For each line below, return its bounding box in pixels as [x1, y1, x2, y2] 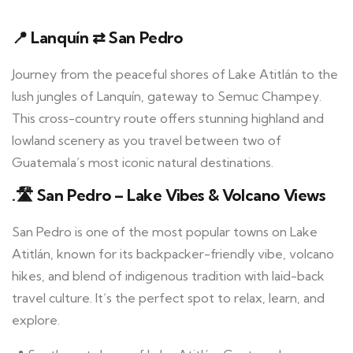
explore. [12, 312, 60, 329]
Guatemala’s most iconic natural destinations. [12, 154, 273, 171]
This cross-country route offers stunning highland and [12, 110, 324, 127]
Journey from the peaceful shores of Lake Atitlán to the [12, 66, 338, 83]
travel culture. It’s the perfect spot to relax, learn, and [12, 290, 325, 307]
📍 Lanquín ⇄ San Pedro [12, 28, 183, 48]
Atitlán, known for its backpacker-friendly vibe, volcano [12, 246, 334, 262]
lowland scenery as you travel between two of [12, 132, 281, 149]
